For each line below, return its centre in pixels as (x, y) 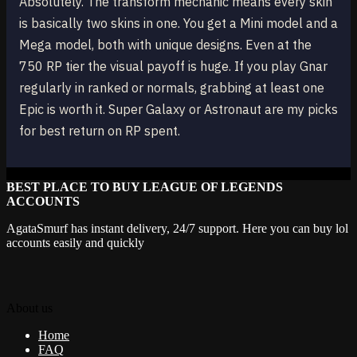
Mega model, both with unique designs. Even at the (165, 44)
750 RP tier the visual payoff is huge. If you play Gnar (173, 66)
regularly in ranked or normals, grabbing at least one (172, 87)
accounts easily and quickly (75, 242)
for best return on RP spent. (100, 130)
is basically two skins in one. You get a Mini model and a (178, 23)
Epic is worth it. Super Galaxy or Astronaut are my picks (178, 109)
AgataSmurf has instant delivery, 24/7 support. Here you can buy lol (177, 228)
